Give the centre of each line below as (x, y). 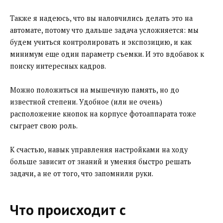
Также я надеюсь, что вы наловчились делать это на (101, 18)
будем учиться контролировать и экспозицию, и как (101, 42)
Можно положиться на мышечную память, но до (95, 90)
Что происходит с (68, 209)
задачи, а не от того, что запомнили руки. (82, 173)
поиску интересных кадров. (58, 66)
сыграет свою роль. (44, 125)
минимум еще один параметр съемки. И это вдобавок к (107, 54)
